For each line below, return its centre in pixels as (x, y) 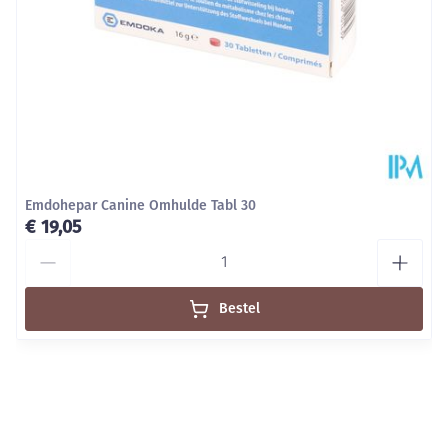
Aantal (47, 247)
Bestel (239, 308)
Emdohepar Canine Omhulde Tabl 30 (140, 205)
